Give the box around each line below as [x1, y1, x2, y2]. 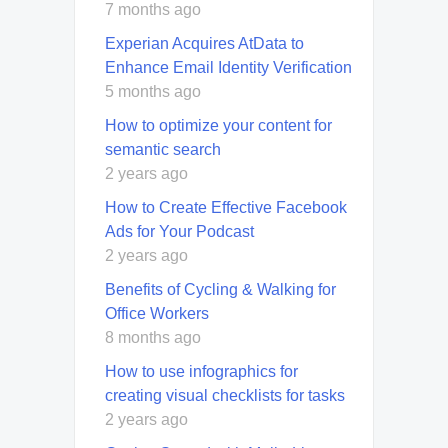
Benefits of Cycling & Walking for [105, 280, 336, 298]
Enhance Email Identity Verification [105, 58, 352, 76]
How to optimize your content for [105, 116, 332, 134]
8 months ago [105, 328, 201, 346]
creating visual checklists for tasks [105, 386, 345, 404]
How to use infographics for [105, 362, 298, 380]
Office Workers [105, 304, 209, 322]
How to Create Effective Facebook [105, 198, 347, 216]
